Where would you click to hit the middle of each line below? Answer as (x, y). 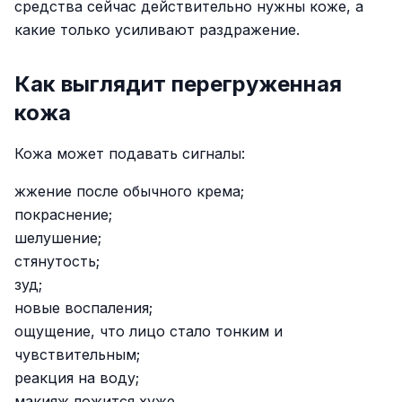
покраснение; (63, 214)
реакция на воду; (77, 378)
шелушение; (58, 238)
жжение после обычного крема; (129, 191)
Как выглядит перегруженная (178, 84)
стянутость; (57, 261)
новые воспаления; (83, 308)
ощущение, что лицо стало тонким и (149, 331)
